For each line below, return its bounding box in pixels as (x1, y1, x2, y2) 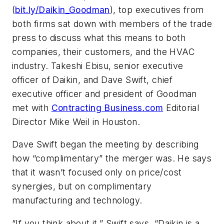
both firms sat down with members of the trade (12, 18, 212, 29)
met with (12, 102, 51, 113)
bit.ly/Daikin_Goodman (15, 4, 110, 15)
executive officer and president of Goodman (12, 88, 197, 99)
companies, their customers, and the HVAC (12, 46, 195, 57)
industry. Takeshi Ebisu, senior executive (12, 60, 183, 71)
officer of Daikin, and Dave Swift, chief (12, 74, 172, 85)
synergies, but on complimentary (12, 181, 152, 192)
